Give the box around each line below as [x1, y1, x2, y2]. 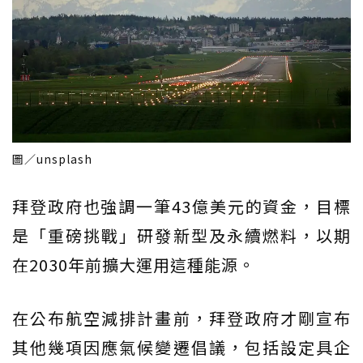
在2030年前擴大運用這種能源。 [12, 253, 255, 277]
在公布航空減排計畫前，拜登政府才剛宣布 [12, 306, 351, 331]
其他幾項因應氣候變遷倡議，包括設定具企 [12, 335, 351, 360]
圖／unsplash [12, 151, 92, 168]
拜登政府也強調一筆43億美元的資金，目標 [12, 194, 351, 219]
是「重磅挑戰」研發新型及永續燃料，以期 [12, 224, 351, 248]
